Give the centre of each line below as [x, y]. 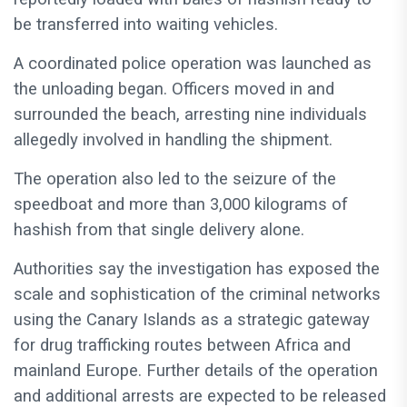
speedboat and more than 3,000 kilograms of [181, 205]
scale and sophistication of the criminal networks [197, 295]
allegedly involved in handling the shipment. [173, 140]
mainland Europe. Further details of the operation [196, 371]
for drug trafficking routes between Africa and [182, 346]
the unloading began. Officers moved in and [174, 89]
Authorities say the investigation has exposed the [197, 269]
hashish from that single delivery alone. [159, 230]
